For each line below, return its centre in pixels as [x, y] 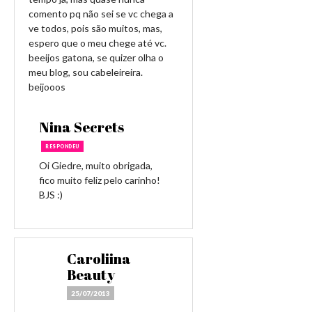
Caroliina [99, 259]
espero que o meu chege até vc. [97, 43]
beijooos [47, 87]
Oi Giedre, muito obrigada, [96, 165]
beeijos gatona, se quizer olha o [96, 57]
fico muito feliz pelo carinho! [100, 180]
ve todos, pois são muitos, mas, [95, 28]
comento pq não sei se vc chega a [101, 14]
